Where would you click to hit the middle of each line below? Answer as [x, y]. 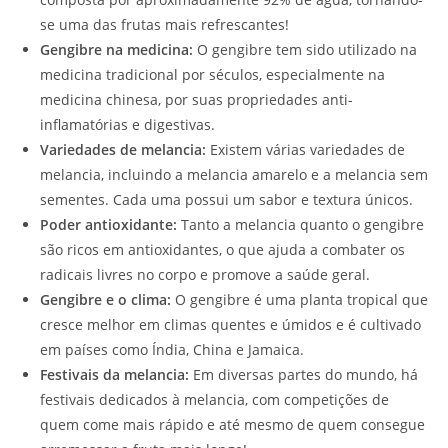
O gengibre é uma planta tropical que [299, 300]
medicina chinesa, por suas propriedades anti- [196, 100]
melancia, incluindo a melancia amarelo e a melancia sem [234, 175]
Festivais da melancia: [114, 375]
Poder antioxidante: [108, 225]
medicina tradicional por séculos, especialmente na [212, 75]
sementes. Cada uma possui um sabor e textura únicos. [226, 200]
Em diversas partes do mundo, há [303, 375]
